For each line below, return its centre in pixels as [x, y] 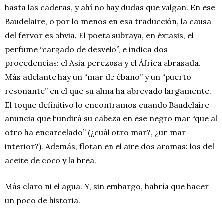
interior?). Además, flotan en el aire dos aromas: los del [110, 146]
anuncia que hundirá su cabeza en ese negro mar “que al [111, 118]
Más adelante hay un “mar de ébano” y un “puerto [98, 77]
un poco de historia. [43, 200]
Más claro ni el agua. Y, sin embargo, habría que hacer [107, 186]
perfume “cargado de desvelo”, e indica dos [86, 49]
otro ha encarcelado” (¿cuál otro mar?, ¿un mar [95, 132]
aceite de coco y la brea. [51, 160]
